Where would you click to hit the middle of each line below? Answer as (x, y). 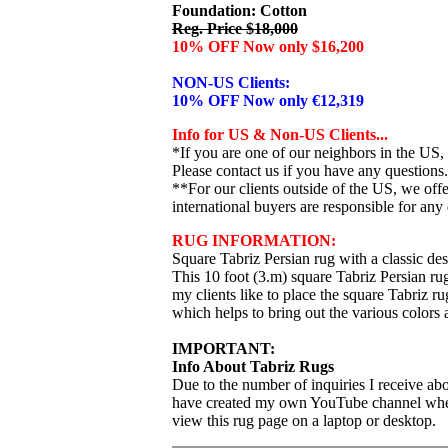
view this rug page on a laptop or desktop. (304, 420)
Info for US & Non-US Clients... (280, 134)
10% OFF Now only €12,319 (268, 100)
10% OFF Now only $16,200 (268, 46)
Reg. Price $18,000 (235, 28)
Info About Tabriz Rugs (253, 366)
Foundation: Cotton (239, 10)
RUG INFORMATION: (254, 240)
